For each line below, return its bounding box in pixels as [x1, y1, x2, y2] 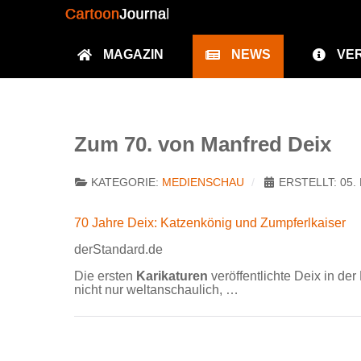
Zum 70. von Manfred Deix [74, 132, 331, 156]
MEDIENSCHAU [162, 176, 244, 189]
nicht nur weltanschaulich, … [74, 282, 239, 297]
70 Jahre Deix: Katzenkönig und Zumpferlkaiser [74, 215, 346, 230]
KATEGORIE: [88, 176, 162, 189]
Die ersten [74, 268, 136, 283]
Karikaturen [136, 268, 208, 283]
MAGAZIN [103, 48, 164, 62]
